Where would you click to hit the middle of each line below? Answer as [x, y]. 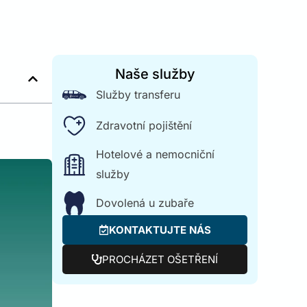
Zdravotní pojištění [144, 125]
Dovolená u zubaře [145, 203]
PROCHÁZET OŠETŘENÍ [160, 259]
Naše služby [155, 74]
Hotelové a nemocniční [155, 154]
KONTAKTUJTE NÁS [160, 230]
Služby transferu [138, 95]
